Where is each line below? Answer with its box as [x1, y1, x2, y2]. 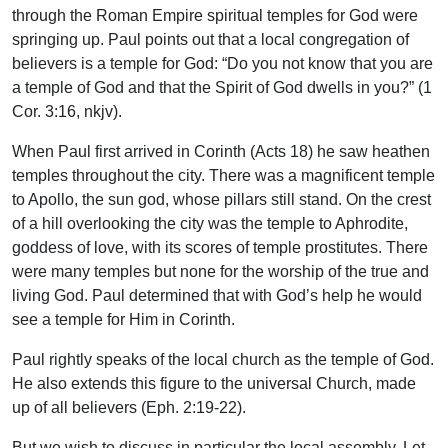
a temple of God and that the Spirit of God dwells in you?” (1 [12, 79, 432, 97]
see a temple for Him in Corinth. [12, 311, 235, 329]
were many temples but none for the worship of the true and [12, 263, 429, 281]
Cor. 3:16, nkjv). [12, 103, 122, 121]
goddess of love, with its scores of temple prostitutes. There [12, 239, 428, 257]
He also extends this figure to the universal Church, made [12, 375, 416, 393]
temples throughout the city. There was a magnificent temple [12, 167, 435, 185]
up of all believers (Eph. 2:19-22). [12, 399, 246, 417]
